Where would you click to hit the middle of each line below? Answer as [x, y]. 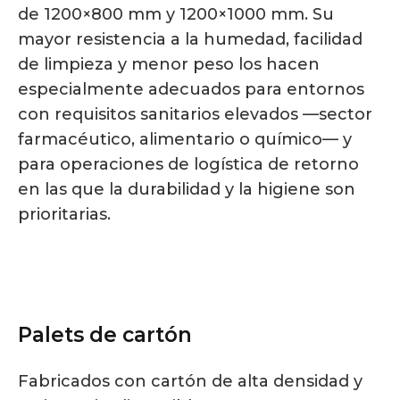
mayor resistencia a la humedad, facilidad [190, 39]
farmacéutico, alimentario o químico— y [185, 139]
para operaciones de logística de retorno [188, 164]
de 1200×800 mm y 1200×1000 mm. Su [176, 14]
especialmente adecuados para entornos [191, 89]
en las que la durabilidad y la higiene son [187, 189]
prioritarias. [64, 214]
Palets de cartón [105, 334]
